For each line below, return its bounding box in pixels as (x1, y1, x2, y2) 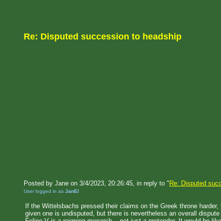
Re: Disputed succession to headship (24, 32, 182, 41)
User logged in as (24, 188, 65, 194)
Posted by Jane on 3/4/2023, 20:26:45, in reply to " (24, 180, 169, 187)
